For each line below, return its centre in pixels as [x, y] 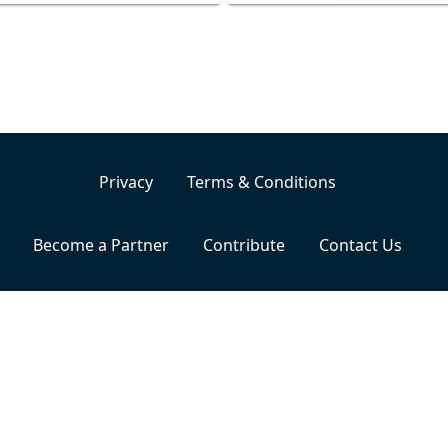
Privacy [125, 181]
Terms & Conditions [261, 181]
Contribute [243, 245]
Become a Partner [100, 245]
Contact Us [360, 245]
